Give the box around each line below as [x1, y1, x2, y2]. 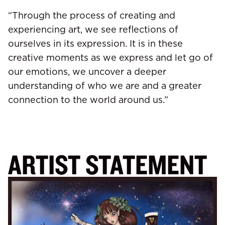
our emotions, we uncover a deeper [8, 66, 166, 77]
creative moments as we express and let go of [8, 52, 213, 63]
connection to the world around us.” [8, 94, 168, 105]
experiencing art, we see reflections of [8, 24, 178, 35]
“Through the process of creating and [8, 10, 175, 21]
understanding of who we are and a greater [8, 80, 201, 91]
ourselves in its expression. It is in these [8, 38, 183, 49]
